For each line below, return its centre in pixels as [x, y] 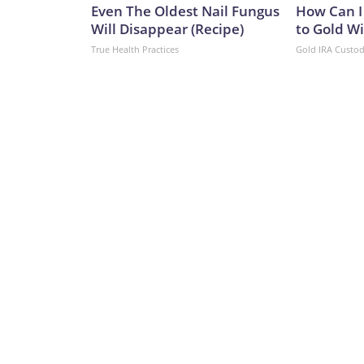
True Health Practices [135, 50]
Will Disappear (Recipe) [167, 29]
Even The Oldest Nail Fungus [185, 11]
